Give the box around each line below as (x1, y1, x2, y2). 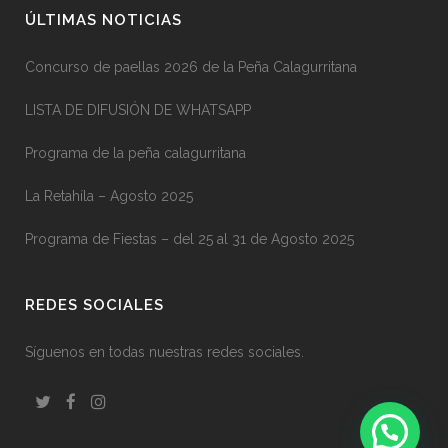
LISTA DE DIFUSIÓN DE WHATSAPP (25, 102, 251, 118)
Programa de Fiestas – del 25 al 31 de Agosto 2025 (25, 231, 354, 247)
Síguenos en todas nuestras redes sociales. (25, 344, 304, 360)
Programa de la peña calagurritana (25, 145, 246, 161)
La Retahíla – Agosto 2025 (25, 188, 193, 204)
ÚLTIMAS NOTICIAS (25, 11, 182, 29)
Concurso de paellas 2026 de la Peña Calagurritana (25, 59, 357, 75)
